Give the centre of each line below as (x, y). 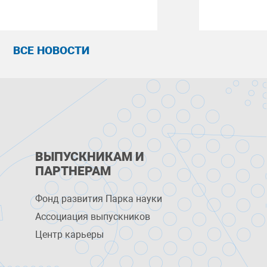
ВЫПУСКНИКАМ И (90, 157)
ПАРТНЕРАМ (73, 171)
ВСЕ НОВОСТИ (51, 50)
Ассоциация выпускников (93, 217)
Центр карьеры (70, 235)
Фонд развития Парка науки (99, 199)
